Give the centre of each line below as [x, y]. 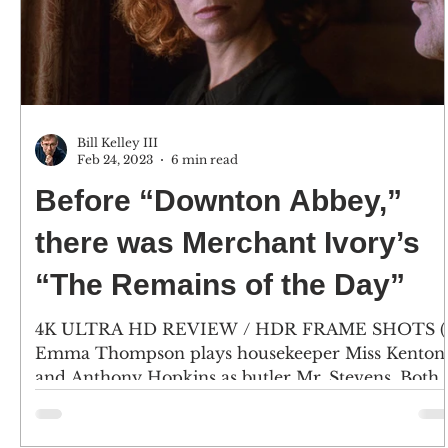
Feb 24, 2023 [115, 159]
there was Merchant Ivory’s [227, 242]
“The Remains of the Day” [220, 284]
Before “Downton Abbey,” [218, 200]
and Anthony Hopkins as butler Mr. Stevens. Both [237, 377]
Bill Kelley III [117, 142]
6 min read [204, 159]
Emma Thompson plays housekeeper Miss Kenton [240, 353]
